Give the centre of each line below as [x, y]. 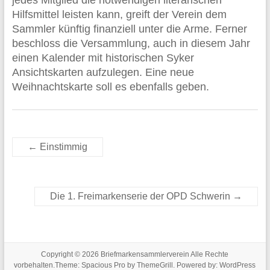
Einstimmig [62, 147]
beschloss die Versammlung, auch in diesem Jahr [131, 43]
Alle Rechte [209, 254]
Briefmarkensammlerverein [145, 254]
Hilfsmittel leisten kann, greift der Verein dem [119, 14]
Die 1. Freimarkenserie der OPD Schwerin [142, 196]
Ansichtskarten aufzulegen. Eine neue [103, 72]
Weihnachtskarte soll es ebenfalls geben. [110, 87]
